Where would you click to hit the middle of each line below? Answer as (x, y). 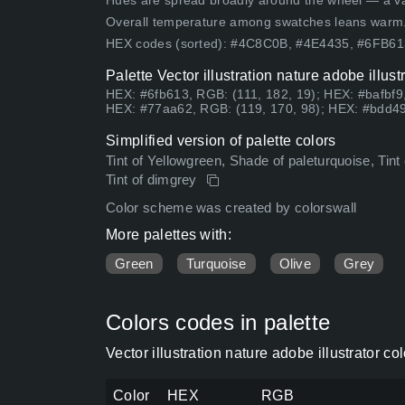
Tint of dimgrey (154, 180)
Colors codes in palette (218, 323)
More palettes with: (169, 235)
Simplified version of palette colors (221, 141)
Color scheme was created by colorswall (231, 208)
